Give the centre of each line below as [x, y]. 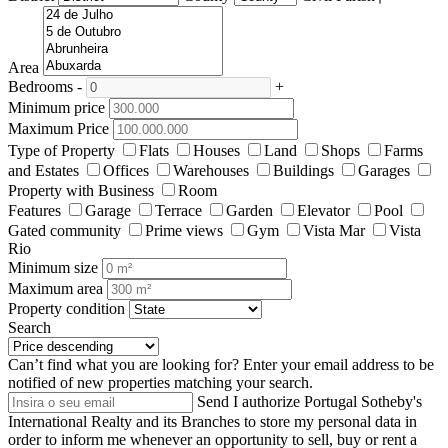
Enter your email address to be [338, 365]
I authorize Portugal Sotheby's [327, 402]
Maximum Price [58, 129]
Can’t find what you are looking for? [123, 365]
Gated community [64, 231]
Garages [384, 171]
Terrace [178, 211]
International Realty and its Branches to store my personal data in [212, 422]
